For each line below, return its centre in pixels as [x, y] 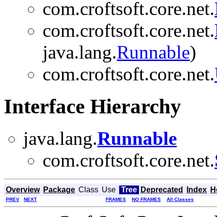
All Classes [180, 200]
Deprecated [162, 190]
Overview [23, 190]
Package [59, 190]
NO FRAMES [146, 200]
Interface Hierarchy [93, 106]
